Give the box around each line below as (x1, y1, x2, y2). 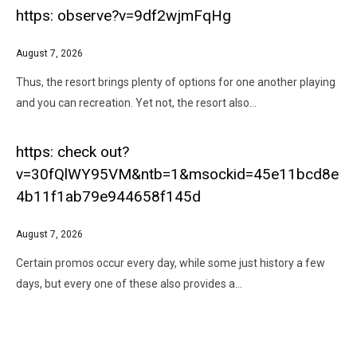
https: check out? (16, 143, 129, 161)
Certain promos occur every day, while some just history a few (16, 257, 325, 269)
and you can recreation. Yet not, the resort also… (16, 96, 257, 109)
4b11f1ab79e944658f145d (16, 187, 201, 206)
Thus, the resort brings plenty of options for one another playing (16, 76, 335, 88)
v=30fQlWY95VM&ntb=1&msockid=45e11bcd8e (16, 165, 339, 183)
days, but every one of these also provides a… (16, 277, 242, 290)
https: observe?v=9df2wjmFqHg (16, 6, 231, 25)
